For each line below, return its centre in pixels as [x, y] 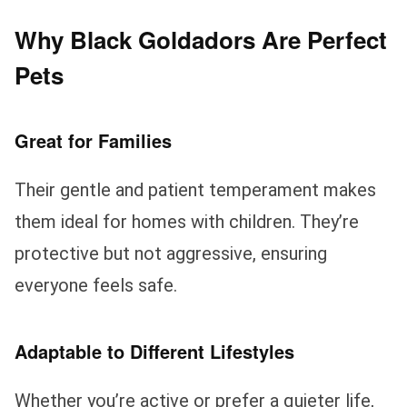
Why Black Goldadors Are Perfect [201, 39]
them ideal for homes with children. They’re [187, 221]
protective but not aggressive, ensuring [171, 253]
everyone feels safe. [96, 285]
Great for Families [93, 140]
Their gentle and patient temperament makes [195, 189]
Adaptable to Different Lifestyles [154, 351]
